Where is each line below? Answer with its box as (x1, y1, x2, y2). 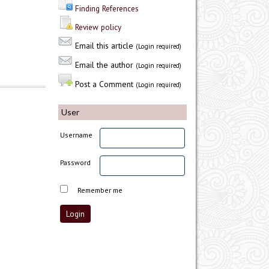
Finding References (75, 3, 139, 14)
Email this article (73, 40, 136, 52)
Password (60, 158, 91, 168)
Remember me (77, 186, 123, 195)
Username (60, 130, 93, 140)
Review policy (75, 22, 121, 33)
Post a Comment (73, 79, 136, 90)
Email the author (73, 59, 136, 71)
